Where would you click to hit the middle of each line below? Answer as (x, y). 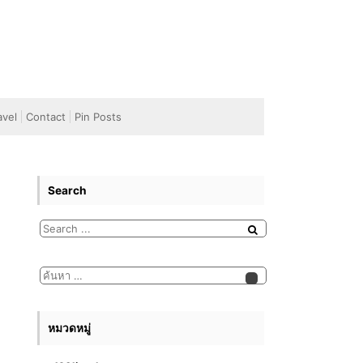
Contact (46, 117)
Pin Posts (98, 117)
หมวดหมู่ (69, 328)
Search (67, 190)
